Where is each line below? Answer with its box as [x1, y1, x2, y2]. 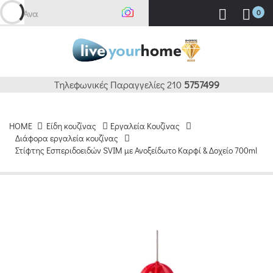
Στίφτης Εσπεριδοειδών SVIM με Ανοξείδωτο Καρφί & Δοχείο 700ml [15, 144, 257, 157]
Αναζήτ [23, 7, 51, 19]
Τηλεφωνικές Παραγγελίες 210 [54, 78, 184, 91]
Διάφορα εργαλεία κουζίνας [15, 132, 118, 144]
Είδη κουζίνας [46, 120, 96, 132]
